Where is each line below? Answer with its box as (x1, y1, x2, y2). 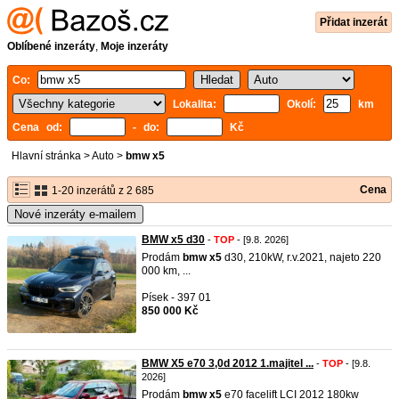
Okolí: (280, 98, 323, 110)
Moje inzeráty (101, 40, 168, 53)
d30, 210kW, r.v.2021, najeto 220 (222, 251, 381, 264)
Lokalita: (173, 98, 224, 110)
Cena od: (12, 121, 69, 134)
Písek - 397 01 (142, 291, 211, 304)
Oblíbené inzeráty (7, 40, 95, 53)
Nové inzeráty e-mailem (14, 208, 136, 221)
